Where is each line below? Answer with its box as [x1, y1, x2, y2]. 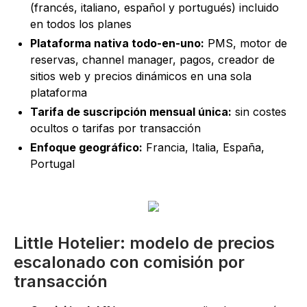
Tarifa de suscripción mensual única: [30, 104, 232, 119]
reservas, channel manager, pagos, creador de [30, 52, 275, 66]
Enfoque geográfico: [30, 140, 143, 154]
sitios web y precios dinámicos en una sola [30, 69, 251, 83]
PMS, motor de [204, 36, 287, 50]
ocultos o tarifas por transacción [30, 121, 201, 135]
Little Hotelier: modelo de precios [14, 232, 275, 253]
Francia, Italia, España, [143, 140, 265, 154]
